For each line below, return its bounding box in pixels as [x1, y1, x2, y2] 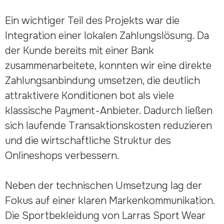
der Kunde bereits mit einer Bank [4, 44, 154, 57]
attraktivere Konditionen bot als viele [4, 89, 174, 102]
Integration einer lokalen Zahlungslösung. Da [4, 29, 209, 42]
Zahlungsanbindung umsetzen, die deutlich [4, 74, 200, 87]
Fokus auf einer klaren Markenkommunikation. [4, 194, 215, 207]
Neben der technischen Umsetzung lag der [4, 179, 202, 192]
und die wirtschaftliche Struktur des [4, 134, 171, 147]
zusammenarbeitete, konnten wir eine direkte [4, 59, 211, 72]
